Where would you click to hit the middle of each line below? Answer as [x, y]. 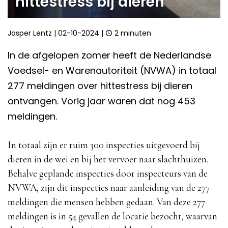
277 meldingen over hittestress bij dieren [100, 85]
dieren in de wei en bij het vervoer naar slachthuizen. [108, 159]
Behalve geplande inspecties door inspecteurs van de [108, 173]
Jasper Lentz [30, 33]
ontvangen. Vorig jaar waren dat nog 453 [102, 101]
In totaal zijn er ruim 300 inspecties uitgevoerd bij [104, 145]
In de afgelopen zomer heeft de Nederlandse [109, 55]
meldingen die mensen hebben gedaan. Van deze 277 [106, 202]
